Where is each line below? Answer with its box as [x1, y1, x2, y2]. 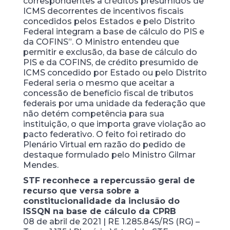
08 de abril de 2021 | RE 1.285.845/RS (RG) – [23, 216, 200, 226]
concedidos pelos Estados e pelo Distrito [23, 16, 195, 26]
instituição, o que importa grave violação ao [23, 119, 206, 129]
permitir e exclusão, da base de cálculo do [23, 47, 197, 57]
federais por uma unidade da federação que [23, 98, 205, 108]
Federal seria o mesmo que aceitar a [23, 78, 175, 88]
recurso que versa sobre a [23, 185, 139, 196]
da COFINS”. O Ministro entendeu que [23, 36, 179, 47]
